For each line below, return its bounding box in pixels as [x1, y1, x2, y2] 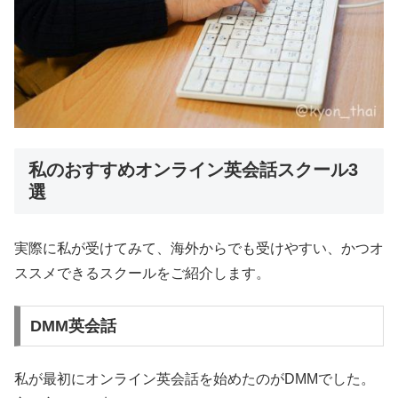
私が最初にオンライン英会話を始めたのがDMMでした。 [14, 370, 375, 386]
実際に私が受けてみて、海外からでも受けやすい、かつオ [14, 240, 384, 256]
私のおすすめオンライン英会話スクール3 [28, 159, 358, 179]
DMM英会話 [29, 317, 116, 336]
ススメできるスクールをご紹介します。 [14, 265, 270, 281]
